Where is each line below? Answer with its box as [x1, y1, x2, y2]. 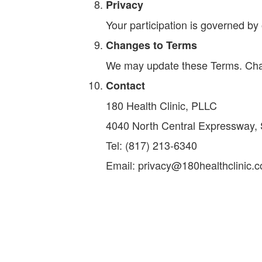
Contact [106, 78, 146, 93]
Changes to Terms [106, 37, 198, 53]
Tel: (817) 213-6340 [106, 137, 198, 153]
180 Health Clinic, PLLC [106, 98, 218, 113]
